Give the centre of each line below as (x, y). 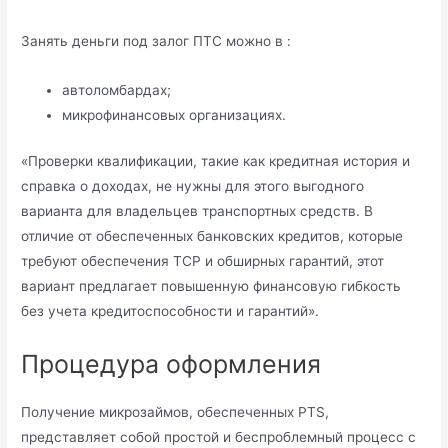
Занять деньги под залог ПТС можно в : (156, 41)
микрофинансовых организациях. (174, 115)
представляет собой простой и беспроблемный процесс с (219, 436)
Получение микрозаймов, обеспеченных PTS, (175, 411)
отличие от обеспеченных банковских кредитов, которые (212, 235)
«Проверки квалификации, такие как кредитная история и (216, 160)
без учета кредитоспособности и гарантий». (170, 310)
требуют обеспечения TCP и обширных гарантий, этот (203, 260)
